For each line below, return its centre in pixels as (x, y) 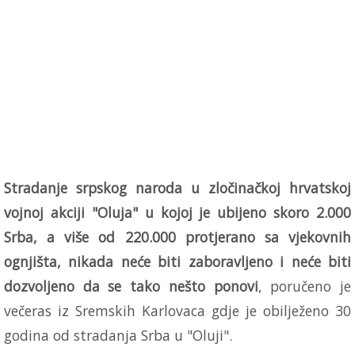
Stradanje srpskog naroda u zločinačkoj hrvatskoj (177, 187)
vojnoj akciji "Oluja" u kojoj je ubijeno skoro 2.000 (177, 212)
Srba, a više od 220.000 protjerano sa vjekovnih (177, 237)
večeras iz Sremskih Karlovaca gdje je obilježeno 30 (177, 310)
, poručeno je (305, 286)
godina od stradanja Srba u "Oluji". (118, 335)
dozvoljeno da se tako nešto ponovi (131, 286)
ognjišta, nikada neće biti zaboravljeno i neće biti (177, 261)
